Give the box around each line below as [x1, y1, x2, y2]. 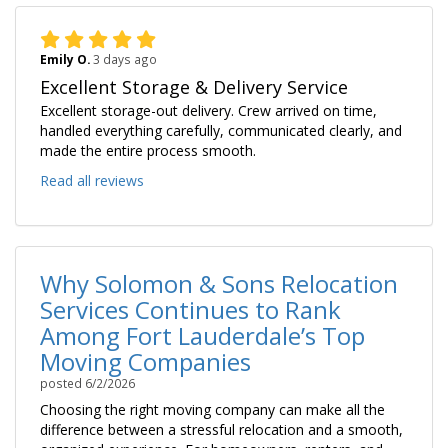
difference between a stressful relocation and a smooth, [40, 419, 403, 439]
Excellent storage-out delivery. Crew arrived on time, [40, 100, 377, 120]
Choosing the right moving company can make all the [40, 399, 385, 419]
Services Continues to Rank [40, 292, 341, 326]
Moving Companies [40, 344, 251, 378]
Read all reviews [40, 170, 144, 190]
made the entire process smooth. [40, 140, 256, 160]
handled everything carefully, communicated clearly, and [40, 120, 402, 140]
